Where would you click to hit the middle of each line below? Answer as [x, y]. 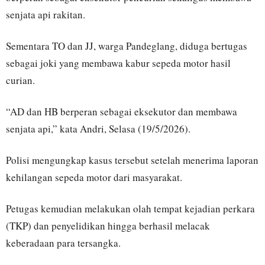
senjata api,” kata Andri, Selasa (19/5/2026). [98, 129]
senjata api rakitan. [46, 15]
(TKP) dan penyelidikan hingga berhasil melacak [108, 226]
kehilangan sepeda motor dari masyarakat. [94, 177]
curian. [20, 80]
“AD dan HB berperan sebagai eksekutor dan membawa [122, 112]
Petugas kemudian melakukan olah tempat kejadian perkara [130, 209]
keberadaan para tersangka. [63, 243]
